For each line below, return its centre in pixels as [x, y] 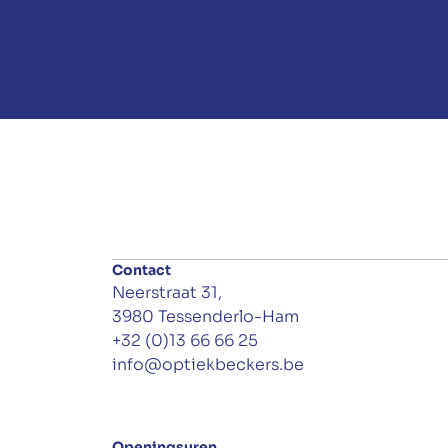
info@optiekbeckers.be [208, 364]
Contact [141, 270]
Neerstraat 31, [167, 292]
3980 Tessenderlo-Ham [205, 316]
